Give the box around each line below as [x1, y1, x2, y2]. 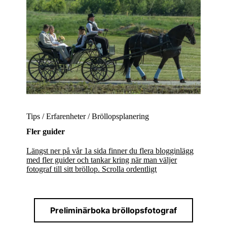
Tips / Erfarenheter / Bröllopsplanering [26, 112, 149, 121]
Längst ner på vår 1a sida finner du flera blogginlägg [26, 146, 194, 155]
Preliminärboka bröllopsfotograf [50, 205, 177, 215]
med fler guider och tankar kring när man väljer [26, 156, 177, 164]
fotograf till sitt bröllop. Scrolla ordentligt [26, 165, 157, 173]
